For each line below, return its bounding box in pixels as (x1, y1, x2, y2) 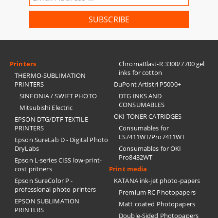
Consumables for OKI (119, 144, 182, 153)
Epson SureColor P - (15, 176, 73, 185)
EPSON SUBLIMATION (15, 197, 80, 205)
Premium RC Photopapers (119, 188, 196, 197)
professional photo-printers (15, 185, 96, 194)
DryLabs (15, 144, 39, 153)
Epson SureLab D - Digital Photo (15, 135, 109, 144)
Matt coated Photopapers (119, 200, 195, 208)
